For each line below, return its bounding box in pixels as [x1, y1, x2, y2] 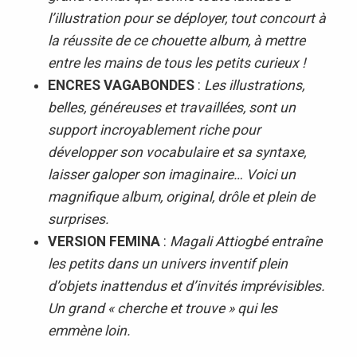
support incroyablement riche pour [47, 121, 261, 138]
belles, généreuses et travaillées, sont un [47, 99, 296, 116]
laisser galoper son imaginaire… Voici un [47, 166, 296, 182]
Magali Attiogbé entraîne [169, 233, 322, 249]
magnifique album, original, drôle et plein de [47, 188, 315, 205]
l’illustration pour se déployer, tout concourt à [47, 10, 326, 26]
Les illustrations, [203, 76, 304, 93]
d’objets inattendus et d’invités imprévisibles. [47, 277, 325, 294]
